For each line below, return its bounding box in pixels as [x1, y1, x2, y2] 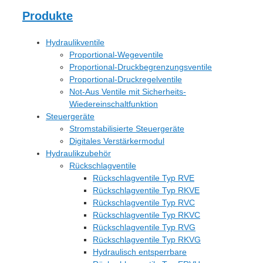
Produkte [22, 9, 73, 22]
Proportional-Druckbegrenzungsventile [69, 62, 212, 72]
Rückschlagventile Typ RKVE [93, 186, 200, 195]
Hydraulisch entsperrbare [93, 247, 187, 257]
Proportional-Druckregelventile [69, 75, 182, 84]
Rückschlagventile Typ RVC [93, 198, 195, 207]
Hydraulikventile [46, 38, 104, 47]
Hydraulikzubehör [46, 149, 111, 158]
